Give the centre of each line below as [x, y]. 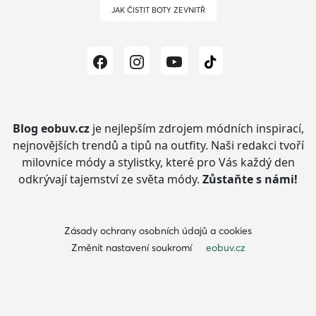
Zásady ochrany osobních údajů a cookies [158, 231]
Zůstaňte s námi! [250, 180]
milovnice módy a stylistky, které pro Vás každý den [158, 163]
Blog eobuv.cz [51, 129]
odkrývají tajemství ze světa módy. [110, 180]
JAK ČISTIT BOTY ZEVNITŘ [160, 10]
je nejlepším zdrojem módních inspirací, [196, 129]
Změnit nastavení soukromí [131, 248]
